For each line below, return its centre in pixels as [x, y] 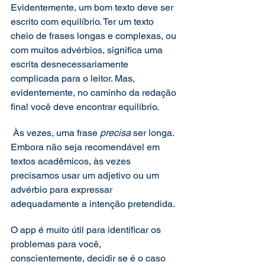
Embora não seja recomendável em [86, 147]
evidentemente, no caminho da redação [95, 93]
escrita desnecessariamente [71, 64]
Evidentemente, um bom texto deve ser [93, 7]
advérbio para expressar [63, 190]
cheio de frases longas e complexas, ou [95, 36]
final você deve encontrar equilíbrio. [86, 107]
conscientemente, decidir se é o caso [89, 258]
